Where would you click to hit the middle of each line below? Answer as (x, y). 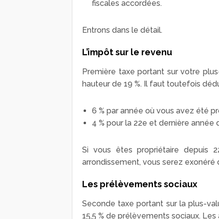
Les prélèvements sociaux (140, 184)
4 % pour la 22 (117, 123)
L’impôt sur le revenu (127, 52)
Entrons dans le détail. (122, 30)
